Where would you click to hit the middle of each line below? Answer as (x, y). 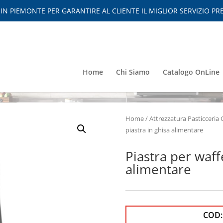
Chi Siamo (133, 72)
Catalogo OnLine (191, 72)
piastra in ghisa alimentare (165, 130)
